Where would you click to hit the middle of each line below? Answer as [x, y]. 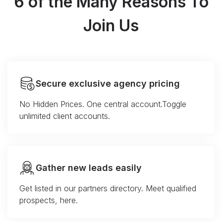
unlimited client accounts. [65, 116]
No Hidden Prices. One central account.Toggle [103, 104]
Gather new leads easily [89, 168]
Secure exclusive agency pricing [108, 84]
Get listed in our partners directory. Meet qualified [108, 189]
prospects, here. [49, 200]
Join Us [111, 26]
